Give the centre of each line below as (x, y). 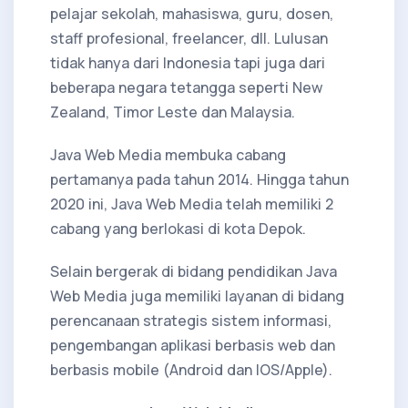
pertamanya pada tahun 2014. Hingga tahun (199, 179)
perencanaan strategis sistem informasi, (191, 320)
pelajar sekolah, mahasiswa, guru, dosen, (192, 13)
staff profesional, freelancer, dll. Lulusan (189, 38)
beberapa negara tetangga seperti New (186, 87)
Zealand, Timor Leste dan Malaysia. (173, 112)
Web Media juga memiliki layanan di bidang (197, 296)
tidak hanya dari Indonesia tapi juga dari (188, 62)
